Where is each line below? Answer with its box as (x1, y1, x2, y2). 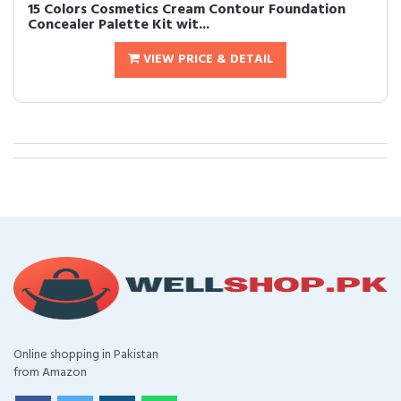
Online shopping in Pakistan (13, 345, 158, 365)
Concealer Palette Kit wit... (28, 13, 209, 37)
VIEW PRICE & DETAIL (140, 49, 273, 70)
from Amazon (13, 363, 87, 383)
